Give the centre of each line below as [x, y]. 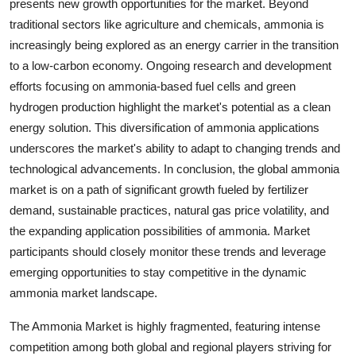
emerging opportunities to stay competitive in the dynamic [158, 272]
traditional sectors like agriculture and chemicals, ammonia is [167, 24]
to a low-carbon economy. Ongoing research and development [170, 65]
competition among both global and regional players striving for [170, 346]
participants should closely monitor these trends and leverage [168, 251]
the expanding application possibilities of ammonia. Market [160, 230]
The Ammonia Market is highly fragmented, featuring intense [165, 326]
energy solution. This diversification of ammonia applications [164, 127]
